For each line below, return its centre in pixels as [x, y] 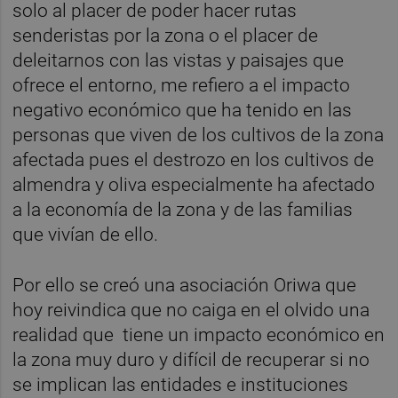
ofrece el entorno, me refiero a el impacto [182, 85]
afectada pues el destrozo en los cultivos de [194, 159]
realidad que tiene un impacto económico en [199, 335]
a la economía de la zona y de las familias [183, 209]
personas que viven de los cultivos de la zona [199, 135]
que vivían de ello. [86, 234]
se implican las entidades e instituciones [181, 385]
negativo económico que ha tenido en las [183, 110]
